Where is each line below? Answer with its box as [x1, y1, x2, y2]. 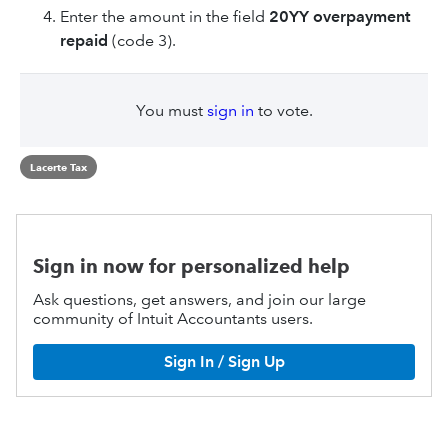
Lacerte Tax [30, 160, 87, 174]
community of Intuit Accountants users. [33, 308, 313, 328]
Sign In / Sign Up [163, 352, 285, 371]
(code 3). [108, 31, 176, 50]
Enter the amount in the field [60, 7, 269, 26]
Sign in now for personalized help [33, 254, 350, 278]
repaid [60, 31, 108, 50]
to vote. [253, 101, 313, 120]
